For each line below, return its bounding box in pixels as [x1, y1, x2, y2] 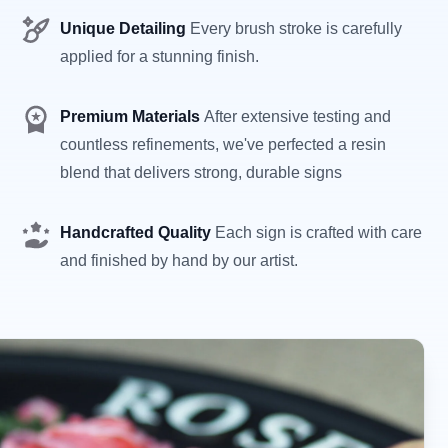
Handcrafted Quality [60, 223, 215, 241]
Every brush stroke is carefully [190, 19, 402, 37]
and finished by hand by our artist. [60, 251, 298, 269]
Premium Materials [60, 107, 204, 125]
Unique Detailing [60, 19, 190, 37]
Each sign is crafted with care [215, 223, 422, 241]
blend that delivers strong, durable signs [60, 163, 342, 181]
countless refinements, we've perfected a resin [60, 135, 386, 153]
